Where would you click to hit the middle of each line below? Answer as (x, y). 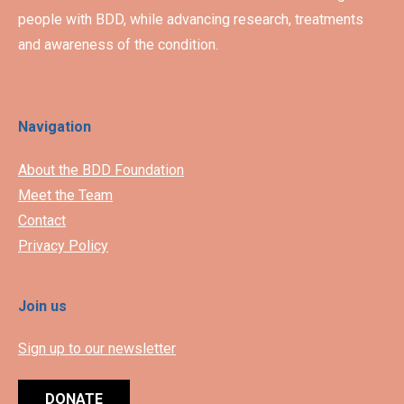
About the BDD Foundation (101, 170)
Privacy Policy (63, 245)
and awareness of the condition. (118, 45)
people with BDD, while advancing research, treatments (191, 20)
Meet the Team (65, 195)
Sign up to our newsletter (97, 349)
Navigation (55, 127)
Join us (42, 306)
